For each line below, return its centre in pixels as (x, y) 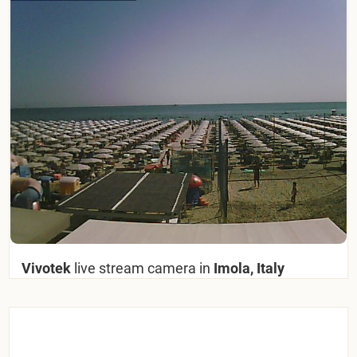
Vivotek (48, 268)
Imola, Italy (248, 268)
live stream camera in (143, 268)
